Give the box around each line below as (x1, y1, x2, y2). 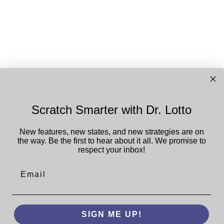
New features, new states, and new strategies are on (19, 127, 204, 136)
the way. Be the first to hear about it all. (17, 136, 155, 145)
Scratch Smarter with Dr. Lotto (31, 102, 191, 116)
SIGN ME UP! (81, 210, 142, 219)
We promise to (154, 136, 206, 145)
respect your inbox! (78, 145, 145, 154)
